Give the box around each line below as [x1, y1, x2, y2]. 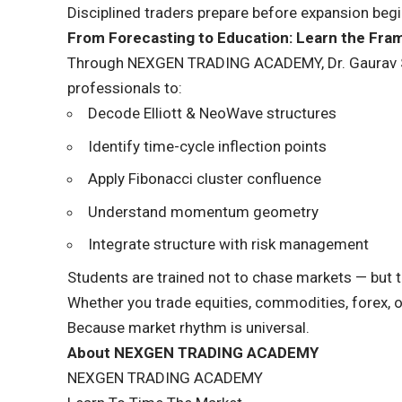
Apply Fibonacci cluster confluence [88, 170, 322, 188]
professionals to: [67, 79, 183, 98]
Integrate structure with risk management [88, 235, 370, 254]
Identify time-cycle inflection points [88, 136, 328, 155]
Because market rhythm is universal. [67, 318, 310, 336]
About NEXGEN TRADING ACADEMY [67, 343, 319, 362]
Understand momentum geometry [88, 202, 319, 221]
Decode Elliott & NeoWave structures [88, 104, 337, 123]
